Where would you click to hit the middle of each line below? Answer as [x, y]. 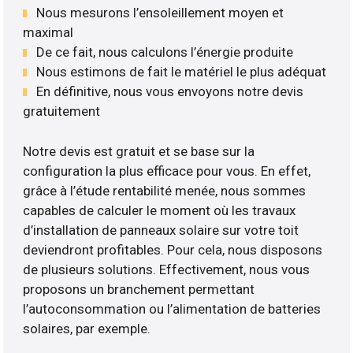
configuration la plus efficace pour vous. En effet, [167, 171]
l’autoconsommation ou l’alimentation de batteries [172, 308]
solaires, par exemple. [87, 328]
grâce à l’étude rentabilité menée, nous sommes [165, 190]
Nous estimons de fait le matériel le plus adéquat [182, 72]
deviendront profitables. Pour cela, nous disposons [173, 249]
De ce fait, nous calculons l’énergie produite [165, 52]
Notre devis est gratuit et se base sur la [139, 151]
